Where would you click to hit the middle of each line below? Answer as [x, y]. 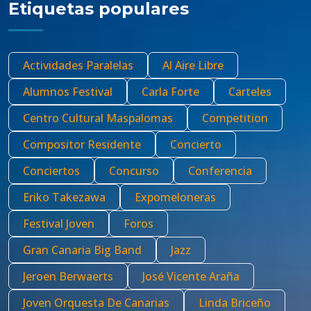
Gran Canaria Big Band [82, 250]
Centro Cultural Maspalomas [98, 118]
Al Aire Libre [193, 65]
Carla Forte [170, 92]
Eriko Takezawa [64, 197]
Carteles [250, 92]
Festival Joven [59, 224]
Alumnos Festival [68, 92]
